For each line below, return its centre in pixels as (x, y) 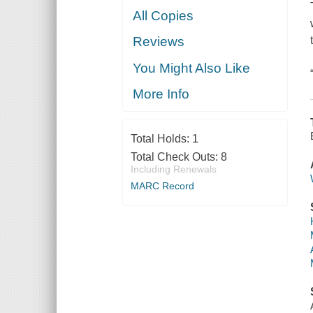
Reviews (159, 42)
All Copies (163, 15)
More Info (161, 94)
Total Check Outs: (175, 157)
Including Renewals (173, 169)
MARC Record (162, 186)
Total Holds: (161, 139)
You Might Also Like (192, 68)
